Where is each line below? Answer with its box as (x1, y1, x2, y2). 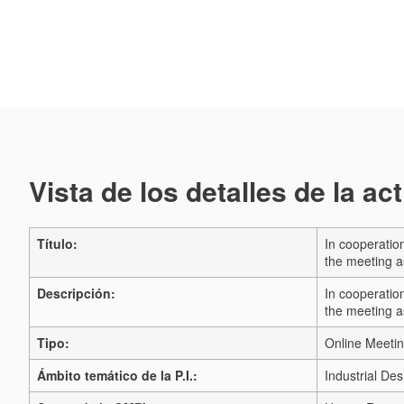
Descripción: (37, 284, 115, 302)
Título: (37, 234, 78, 252)
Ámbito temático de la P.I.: (37, 366, 197, 384)
